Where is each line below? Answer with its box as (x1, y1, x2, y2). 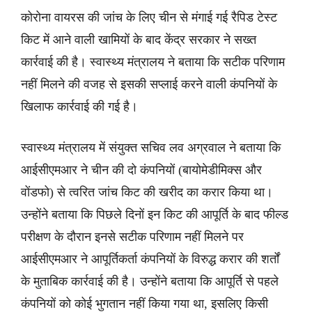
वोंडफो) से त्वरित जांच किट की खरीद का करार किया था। (21, 185, 273, 199)
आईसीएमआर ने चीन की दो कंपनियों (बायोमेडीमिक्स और (21, 163, 262, 177)
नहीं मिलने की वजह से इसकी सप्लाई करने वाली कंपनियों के (21, 77, 277, 91)
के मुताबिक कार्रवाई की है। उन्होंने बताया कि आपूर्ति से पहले (21, 274, 279, 288)
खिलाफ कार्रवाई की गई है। (21, 100, 145, 114)
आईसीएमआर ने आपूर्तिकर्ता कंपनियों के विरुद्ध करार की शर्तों (21, 252, 279, 266)
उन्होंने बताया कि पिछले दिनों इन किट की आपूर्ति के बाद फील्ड (21, 208, 288, 221)
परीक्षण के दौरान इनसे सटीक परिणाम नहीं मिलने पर (21, 230, 244, 244)
